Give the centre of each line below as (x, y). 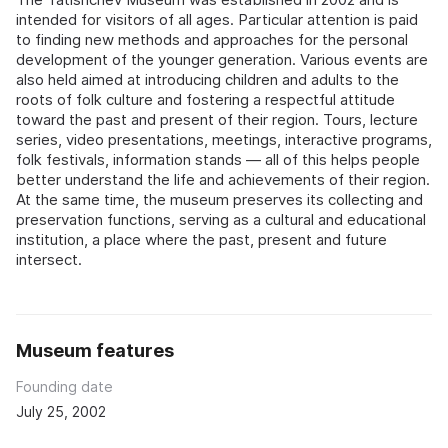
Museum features (95, 350)
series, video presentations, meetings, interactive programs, (224, 139)
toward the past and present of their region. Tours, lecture (217, 119)
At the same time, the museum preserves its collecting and (219, 199)
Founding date (64, 386)
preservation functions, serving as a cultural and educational (221, 219)
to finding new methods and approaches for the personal (212, 39)
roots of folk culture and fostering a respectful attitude (205, 99)
